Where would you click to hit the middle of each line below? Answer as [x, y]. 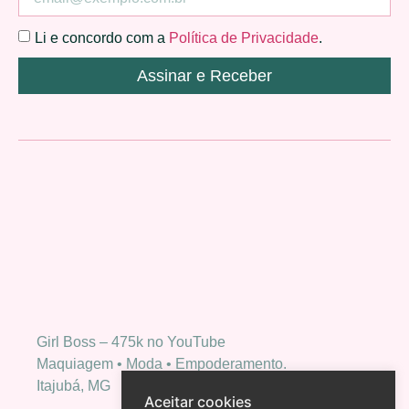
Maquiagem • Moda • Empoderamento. [162, 363]
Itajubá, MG [73, 385]
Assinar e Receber [204, 75]
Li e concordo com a [102, 37]
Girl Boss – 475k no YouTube [131, 341]
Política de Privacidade [244, 37]
